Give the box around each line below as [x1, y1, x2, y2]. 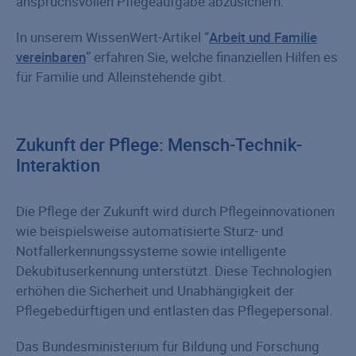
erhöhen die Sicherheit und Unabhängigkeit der [16, 281, 294, 300]
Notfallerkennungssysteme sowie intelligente [16, 241, 286, 260]
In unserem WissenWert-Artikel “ [16, 27, 209, 46]
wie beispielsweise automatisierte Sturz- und [16, 221, 284, 240]
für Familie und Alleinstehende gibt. [16, 67, 226, 86]
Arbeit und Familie [209, 27, 317, 46]
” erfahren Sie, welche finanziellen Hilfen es [86, 47, 338, 66]
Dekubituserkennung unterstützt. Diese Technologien [16, 261, 331, 280]
